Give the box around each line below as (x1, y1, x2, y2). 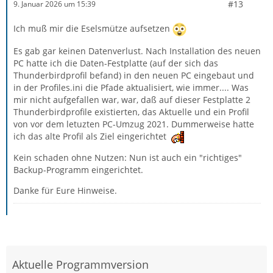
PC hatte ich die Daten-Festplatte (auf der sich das (13, 57, 218, 69)
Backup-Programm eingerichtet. (13, 163, 143, 175)
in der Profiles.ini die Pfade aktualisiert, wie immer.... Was (13, 81, 249, 93)
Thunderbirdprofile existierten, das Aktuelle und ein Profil (13, 105, 249, 118)
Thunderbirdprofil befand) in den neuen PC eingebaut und (13, 69, 254, 81)
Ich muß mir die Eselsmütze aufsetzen (13, 22, 172, 34)
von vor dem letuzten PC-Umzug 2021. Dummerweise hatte (13, 118, 254, 130)
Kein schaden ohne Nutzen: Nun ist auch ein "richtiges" (13, 151, 242, 163)
